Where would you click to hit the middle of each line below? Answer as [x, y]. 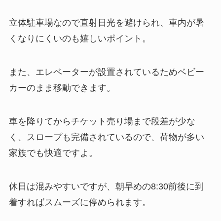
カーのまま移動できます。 [62, 88]
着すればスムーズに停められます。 [80, 202]
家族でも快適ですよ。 [53, 153]
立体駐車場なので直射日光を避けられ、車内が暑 [106, 23]
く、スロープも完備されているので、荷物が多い [106, 137]
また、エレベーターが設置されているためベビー [106, 72]
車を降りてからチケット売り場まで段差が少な [102, 121]
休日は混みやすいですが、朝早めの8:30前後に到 [106, 186]
